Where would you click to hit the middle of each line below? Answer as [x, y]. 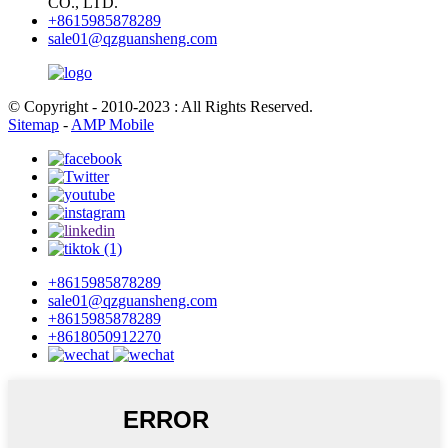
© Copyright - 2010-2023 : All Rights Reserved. [160, 107]
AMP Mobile [112, 125]
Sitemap [33, 125]
